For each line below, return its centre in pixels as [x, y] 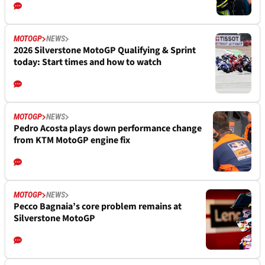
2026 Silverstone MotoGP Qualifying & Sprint [105, 51]
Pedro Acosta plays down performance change [108, 129]
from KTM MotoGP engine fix [72, 140]
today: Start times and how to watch [88, 62]
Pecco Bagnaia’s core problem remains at [98, 207]
